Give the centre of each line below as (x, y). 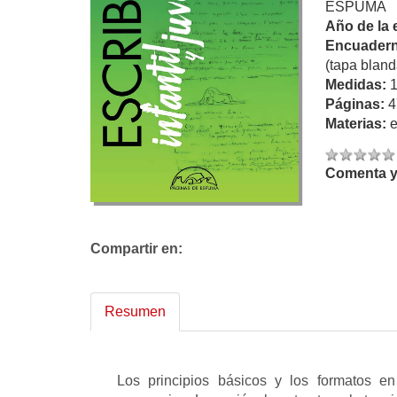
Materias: (358, 124)
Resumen (135, 311)
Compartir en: (136, 249)
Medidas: (358, 85)
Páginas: (357, 104)
